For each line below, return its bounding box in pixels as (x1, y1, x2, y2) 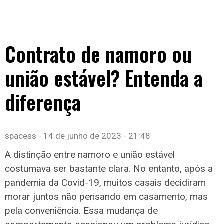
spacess (5, 131, 38, 141)
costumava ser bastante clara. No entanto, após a (5, 163, 213, 175)
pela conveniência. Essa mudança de (5, 205, 158, 217)
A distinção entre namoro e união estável (5, 149, 175, 161)
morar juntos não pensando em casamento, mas (5, 191, 208, 203)
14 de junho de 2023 (41, 131, 123, 141)
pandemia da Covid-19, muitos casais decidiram (5, 177, 206, 189)
